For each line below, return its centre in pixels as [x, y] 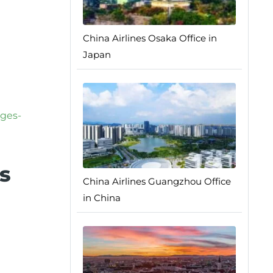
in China [101, 198]
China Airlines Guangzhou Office [157, 181]
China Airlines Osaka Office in [150, 38]
